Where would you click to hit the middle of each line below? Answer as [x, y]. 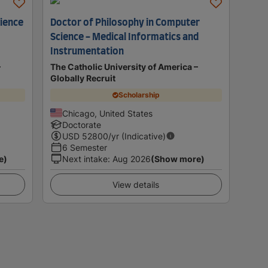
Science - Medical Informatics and [124, 37]
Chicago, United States [107, 113]
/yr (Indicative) [137, 136]
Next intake [85, 159]
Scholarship [139, 95]
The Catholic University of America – [124, 66]
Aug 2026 [131, 159]
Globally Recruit [83, 78]
